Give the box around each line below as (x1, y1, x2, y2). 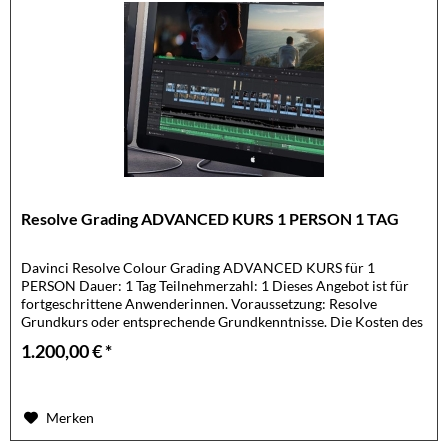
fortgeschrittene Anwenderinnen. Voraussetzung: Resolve (21, 295, 378, 313)
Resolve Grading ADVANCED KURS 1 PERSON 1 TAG (21, 209, 400, 229)
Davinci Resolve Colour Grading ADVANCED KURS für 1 (21, 259, 376, 277)
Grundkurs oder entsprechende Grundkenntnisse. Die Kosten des (21, 313, 424, 331)
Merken (46, 409, 95, 427)
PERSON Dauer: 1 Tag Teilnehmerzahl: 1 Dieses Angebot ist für (21, 277, 410, 295)
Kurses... (21, 331, 74, 349)
